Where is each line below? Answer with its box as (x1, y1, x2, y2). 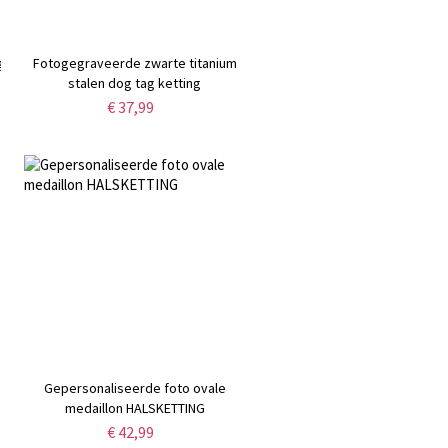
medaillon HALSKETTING (64, 399, 205, 418)
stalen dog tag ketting (68, 74, 202, 93)
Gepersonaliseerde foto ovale (43, 379, 226, 398)
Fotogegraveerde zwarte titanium (32, 54, 237, 73)
